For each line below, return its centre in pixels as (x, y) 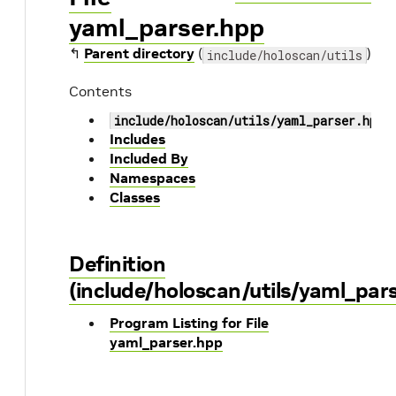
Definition (117, 264)
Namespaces (152, 178)
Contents (100, 91)
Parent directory (139, 53)
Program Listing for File (189, 323)
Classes (135, 197)
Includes (137, 139)
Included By (149, 158)
